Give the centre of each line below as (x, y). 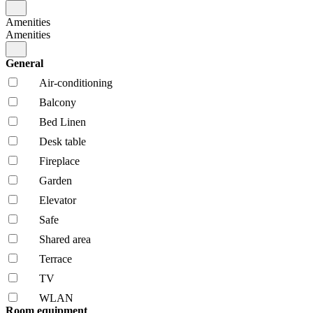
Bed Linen (63, 122)
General (26, 63)
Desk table (63, 141)
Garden (56, 180)
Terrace (56, 259)
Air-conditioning (76, 82)
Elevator (58, 200)
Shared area (65, 239)
